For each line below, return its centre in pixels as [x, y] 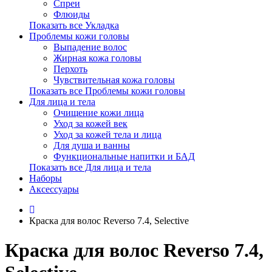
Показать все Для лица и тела [90, 167]
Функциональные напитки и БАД [124, 156]
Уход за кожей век [90, 124]
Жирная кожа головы [97, 58]
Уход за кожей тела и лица [107, 134]
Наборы [46, 178]
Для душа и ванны [92, 145]
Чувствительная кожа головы [114, 80]
